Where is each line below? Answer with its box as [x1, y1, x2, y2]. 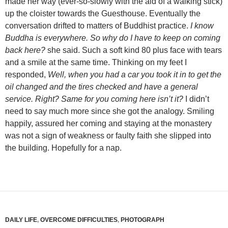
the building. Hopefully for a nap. [5, 144, 122, 152]
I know [190, 21, 214, 30]
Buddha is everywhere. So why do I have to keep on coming [5, 34, 220, 42]
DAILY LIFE [5, 216, 37, 223]
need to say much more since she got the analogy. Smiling [5, 107, 214, 116]
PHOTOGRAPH [121, 216, 164, 223]
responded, [5, 70, 46, 79]
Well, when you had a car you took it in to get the [46, 70, 221, 79]
